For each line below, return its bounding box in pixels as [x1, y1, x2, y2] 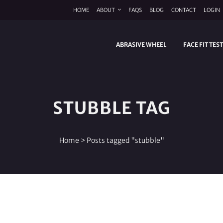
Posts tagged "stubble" [86, 136, 164, 145]
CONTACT [171, 6, 196, 13]
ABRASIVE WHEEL [116, 41, 166, 48]
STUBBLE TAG [52, 98, 171, 118]
